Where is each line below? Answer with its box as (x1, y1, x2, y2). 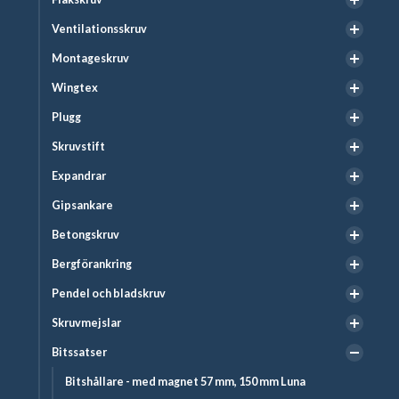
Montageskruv (52, 52, 129, 66)
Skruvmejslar (52, 316, 121, 330)
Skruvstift (52, 140, 105, 154)
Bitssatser (52, 346, 107, 360)
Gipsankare (52, 199, 113, 213)
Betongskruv (52, 228, 119, 242)
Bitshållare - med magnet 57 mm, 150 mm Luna (65, 375, 305, 389)
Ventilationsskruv (52, 22, 147, 37)
